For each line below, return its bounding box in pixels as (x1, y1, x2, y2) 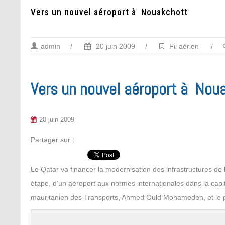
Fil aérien (169, 42, 199, 50)
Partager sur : (31, 136, 74, 144)
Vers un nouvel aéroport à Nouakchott (31, 7, 188, 17)
